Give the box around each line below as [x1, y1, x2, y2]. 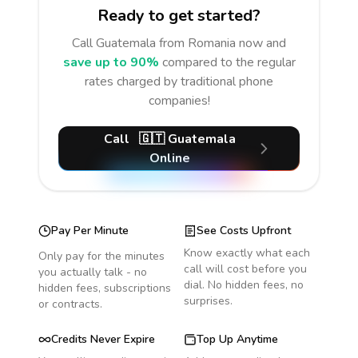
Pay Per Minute [51, 223, 129, 238]
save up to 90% [62, 54, 159, 71]
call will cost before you [184, 261, 307, 276]
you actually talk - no [38, 265, 147, 280]
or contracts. [38, 296, 102, 312]
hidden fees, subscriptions [38, 280, 171, 296]
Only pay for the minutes [38, 249, 165, 264]
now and [236, 34, 286, 52]
